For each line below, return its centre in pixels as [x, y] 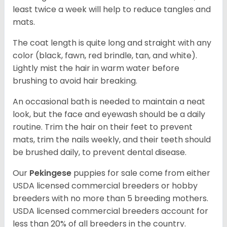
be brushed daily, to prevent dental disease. [101, 153]
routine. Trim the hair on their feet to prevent [103, 127]
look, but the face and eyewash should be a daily [109, 115]
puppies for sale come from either [142, 173]
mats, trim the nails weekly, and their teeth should [112, 140]
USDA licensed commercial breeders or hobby [105, 186]
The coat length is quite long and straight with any [112, 43]
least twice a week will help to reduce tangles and [112, 10]
